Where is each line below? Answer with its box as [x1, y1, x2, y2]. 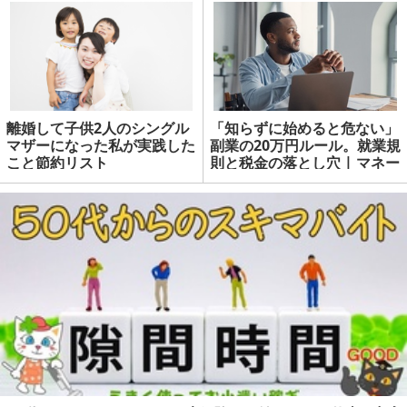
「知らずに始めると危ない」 [210, 117, 399, 138]
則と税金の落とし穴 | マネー [210, 152, 400, 173]
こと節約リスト [6, 152, 108, 173]
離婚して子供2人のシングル [6, 117, 189, 138]
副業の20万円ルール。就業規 [210, 134, 401, 155]
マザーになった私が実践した [6, 134, 195, 155]
